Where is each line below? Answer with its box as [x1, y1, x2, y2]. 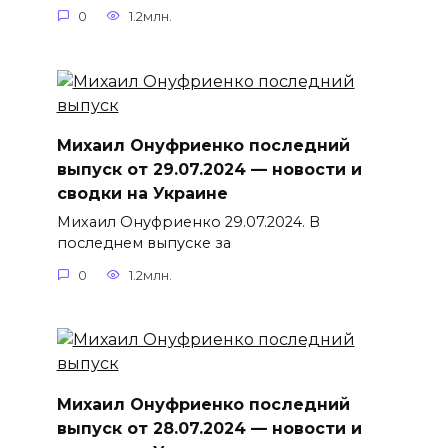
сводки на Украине [56, 183, 228, 203]
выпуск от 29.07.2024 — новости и [56, 159, 362, 179]
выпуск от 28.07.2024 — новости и [56, 418, 362, 438]
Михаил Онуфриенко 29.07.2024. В [56, 213, 320, 232]
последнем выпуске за [56, 234, 231, 253]
